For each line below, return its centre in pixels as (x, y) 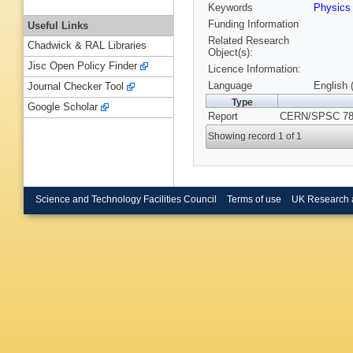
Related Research (249, 41)
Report (223, 117)
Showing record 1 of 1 (255, 137)
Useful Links (58, 25)
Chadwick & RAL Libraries (87, 46)
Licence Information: (255, 69)
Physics (332, 8)
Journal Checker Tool (76, 87)
